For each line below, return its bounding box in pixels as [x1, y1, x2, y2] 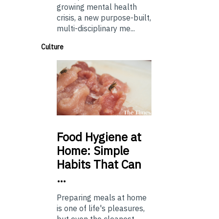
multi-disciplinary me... [57, 23, 135, 34]
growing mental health [57, 2, 137, 12]
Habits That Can [57, 156, 141, 172]
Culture [41, 43, 64, 52]
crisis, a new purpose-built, [57, 13, 151, 23]
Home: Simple [57, 142, 129, 158]
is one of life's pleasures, [57, 203, 145, 213]
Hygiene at [82, 129, 141, 145]
